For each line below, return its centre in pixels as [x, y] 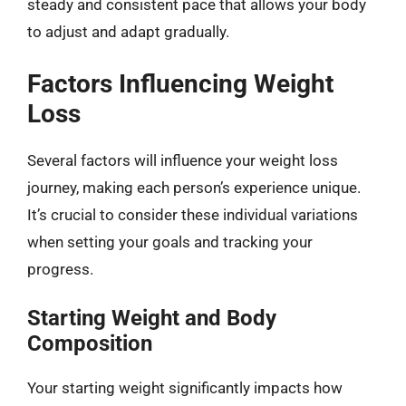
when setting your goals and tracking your [170, 242]
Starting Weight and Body [152, 318]
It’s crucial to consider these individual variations [193, 214]
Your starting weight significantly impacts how [185, 388]
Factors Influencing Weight [180, 83]
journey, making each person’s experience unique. [194, 187]
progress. [60, 269]
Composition [90, 343]
